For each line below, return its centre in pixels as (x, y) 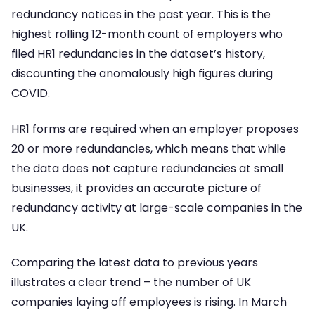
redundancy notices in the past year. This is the (141, 15)
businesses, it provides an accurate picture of (136, 188)
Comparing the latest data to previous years (135, 263)
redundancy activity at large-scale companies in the (157, 207)
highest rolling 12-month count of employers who (147, 34)
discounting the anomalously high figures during (142, 74)
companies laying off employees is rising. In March (149, 302)
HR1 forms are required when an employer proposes (155, 129)
